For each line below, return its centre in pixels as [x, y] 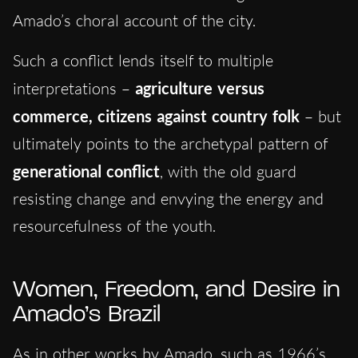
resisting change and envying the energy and [168, 199]
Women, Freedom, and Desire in [177, 291]
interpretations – [74, 89]
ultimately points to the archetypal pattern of [170, 144]
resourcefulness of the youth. [114, 226]
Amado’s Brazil [87, 316]
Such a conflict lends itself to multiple [143, 61]
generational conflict [86, 171]
